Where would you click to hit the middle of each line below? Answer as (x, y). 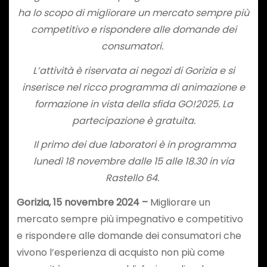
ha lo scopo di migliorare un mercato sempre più (133, 13)
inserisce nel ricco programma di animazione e (133, 87)
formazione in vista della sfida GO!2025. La (133, 104)
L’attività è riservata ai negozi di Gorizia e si (133, 70)
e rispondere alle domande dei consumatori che (129, 236)
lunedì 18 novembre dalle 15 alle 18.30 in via (133, 162)
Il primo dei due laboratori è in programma (133, 145)
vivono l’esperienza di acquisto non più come (120, 253)
